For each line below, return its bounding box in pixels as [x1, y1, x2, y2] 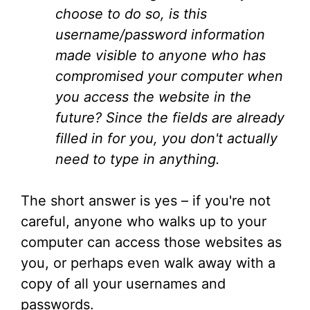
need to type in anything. [55, 151, 220, 167]
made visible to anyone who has [55, 47, 266, 64]
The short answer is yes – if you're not [21, 192, 271, 209]
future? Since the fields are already [55, 109, 284, 126]
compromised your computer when [55, 68, 283, 84]
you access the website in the [55, 89, 251, 105]
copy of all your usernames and [21, 275, 226, 292]
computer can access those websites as [21, 234, 282, 250]
